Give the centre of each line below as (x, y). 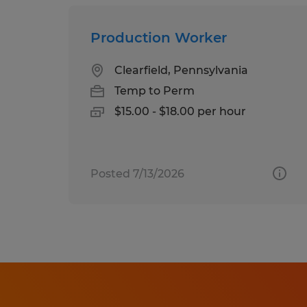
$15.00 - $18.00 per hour (180, 111)
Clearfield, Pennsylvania (181, 70)
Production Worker (159, 37)
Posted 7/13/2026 (137, 173)
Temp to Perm (155, 90)
